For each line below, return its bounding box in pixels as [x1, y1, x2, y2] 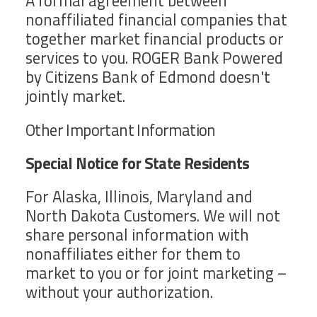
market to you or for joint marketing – [25, 261, 287, 286]
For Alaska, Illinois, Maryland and [25, 185, 253, 209]
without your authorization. [25, 280, 213, 305]
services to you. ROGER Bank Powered [25, 45, 283, 70]
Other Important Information [25, 118, 216, 143]
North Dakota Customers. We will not [25, 204, 280, 229]
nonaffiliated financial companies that [25, 7, 287, 32]
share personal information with [25, 223, 249, 248]
